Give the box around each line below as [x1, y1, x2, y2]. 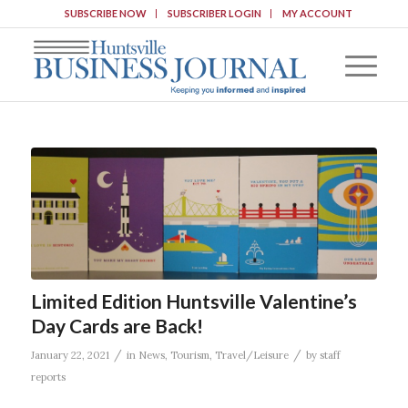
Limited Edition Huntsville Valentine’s [30, 289, 357, 312]
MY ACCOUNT [281, 7, 352, 19]
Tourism [169, 348, 209, 362]
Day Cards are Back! [30, 313, 203, 337]
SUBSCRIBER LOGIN [167, 7, 261, 19]
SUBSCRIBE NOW [64, 7, 147, 19]
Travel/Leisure [214, 348, 289, 362]
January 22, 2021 [30, 348, 109, 362]
